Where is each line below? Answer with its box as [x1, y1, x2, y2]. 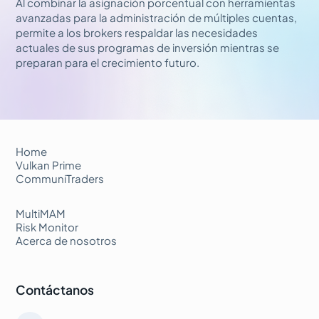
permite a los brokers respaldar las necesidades [16, 25, 258, 39]
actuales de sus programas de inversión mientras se [16, 40, 280, 54]
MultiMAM [16, 206, 66, 220]
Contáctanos [16, 281, 95, 298]
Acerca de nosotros [16, 233, 117, 247]
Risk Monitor [16, 219, 79, 234]
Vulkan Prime [16, 157, 82, 172]
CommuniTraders [16, 171, 105, 185]
